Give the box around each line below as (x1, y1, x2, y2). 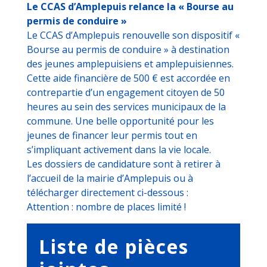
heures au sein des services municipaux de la (27, 100, 226, 114)
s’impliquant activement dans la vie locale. (27, 143, 211, 157)
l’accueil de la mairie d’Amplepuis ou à (27, 172, 193, 185)
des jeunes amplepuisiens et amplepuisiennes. (27, 57, 234, 71)
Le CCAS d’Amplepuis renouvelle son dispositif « (27, 29, 240, 42)
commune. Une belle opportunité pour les (27, 114, 214, 128)
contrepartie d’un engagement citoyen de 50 (27, 86, 225, 100)
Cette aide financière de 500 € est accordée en (27, 72, 230, 85)
